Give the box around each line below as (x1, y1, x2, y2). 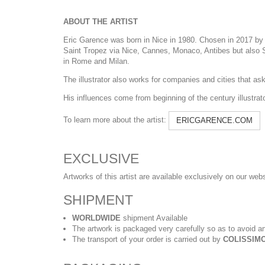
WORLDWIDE (72, 213, 123, 222)
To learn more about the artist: (63, 115, 169, 124)
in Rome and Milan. (63, 56, 130, 66)
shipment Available (123, 213, 188, 222)
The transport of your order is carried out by (72, 234, 223, 244)
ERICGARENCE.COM (176, 115, 253, 125)
